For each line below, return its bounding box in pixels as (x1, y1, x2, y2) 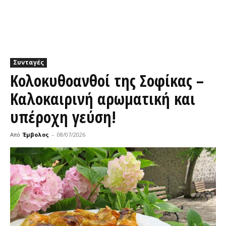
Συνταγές (13, 58, 44, 67)
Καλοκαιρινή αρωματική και (10, 88, 195, 109)
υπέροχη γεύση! (10, 106, 116, 128)
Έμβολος (23, 131, 49, 138)
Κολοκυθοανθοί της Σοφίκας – (10, 70, 204, 91)
